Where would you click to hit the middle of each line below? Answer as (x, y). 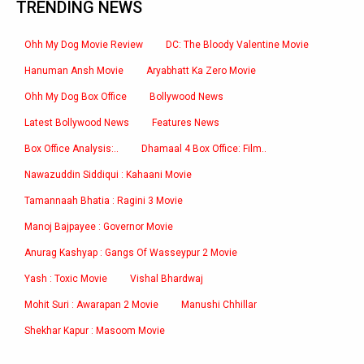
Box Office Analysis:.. (71, 149)
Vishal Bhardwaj (167, 279)
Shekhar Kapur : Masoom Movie (95, 331)
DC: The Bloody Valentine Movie (237, 45)
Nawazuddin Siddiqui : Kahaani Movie (108, 175)
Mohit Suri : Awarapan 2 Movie (91, 305)
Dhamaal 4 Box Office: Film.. (204, 149)
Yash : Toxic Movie (66, 279)
